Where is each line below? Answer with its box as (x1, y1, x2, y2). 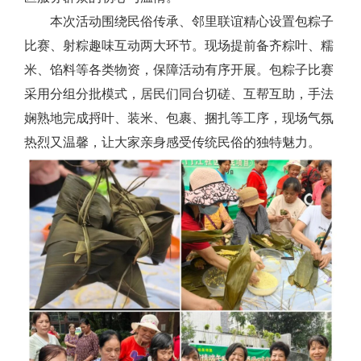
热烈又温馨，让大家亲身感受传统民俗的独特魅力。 (24, 135, 321, 149)
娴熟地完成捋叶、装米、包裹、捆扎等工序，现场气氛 (24, 111, 334, 125)
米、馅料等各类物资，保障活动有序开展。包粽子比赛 (24, 63, 334, 77)
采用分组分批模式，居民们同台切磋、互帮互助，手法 (24, 87, 334, 101)
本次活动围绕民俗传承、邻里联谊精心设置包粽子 (50, 15, 334, 28)
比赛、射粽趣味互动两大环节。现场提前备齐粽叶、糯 (24, 39, 334, 52)
